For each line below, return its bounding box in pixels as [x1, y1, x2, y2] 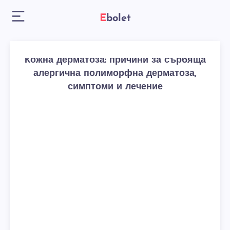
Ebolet [106, 13, 131, 24]
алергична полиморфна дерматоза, [33, 69, 197, 79]
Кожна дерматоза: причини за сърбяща [24, 55, 206, 65]
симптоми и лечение [67, 82, 163, 92]
